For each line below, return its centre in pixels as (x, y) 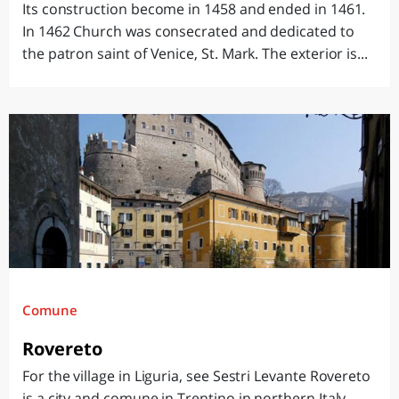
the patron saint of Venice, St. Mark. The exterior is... (195, 53)
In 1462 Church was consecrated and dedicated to (188, 31)
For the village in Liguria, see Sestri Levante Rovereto (197, 376)
